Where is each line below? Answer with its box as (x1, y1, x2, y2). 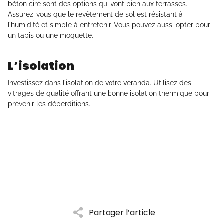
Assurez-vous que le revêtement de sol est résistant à (8, 10, 183, 19)
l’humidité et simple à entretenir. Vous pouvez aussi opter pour (8, 21, 210, 29)
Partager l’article (89, 206, 155, 218)
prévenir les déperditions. (8, 100, 90, 108)
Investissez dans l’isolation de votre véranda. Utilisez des (8, 79, 191, 87)
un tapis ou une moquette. (8, 31, 93, 40)
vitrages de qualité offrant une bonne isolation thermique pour (8, 89, 209, 98)
